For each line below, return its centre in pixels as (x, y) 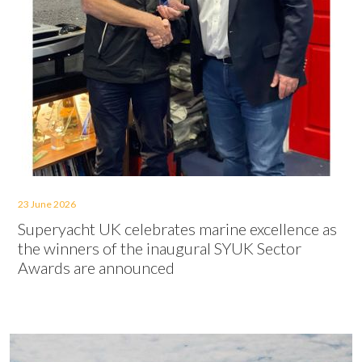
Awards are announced (96, 267)
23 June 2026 (47, 204)
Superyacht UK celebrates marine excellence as (177, 229)
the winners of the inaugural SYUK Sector (160, 248)
